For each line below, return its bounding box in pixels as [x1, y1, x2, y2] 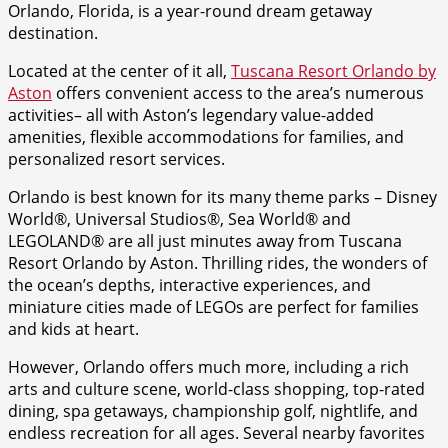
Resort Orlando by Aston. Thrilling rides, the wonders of [8, 251, 427, 274]
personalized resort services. [8, 147, 225, 170]
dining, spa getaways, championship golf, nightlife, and [8, 399, 418, 422]
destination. [8, 21, 98, 44]
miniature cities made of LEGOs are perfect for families [8, 295, 419, 318]
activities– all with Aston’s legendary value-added [8, 103, 374, 126]
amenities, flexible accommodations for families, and [8, 125, 404, 148]
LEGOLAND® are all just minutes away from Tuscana [8, 229, 402, 252]
